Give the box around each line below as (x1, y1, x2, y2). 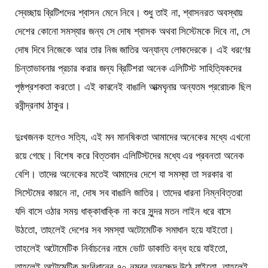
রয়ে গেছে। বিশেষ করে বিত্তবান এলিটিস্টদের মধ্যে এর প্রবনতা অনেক (15, 150, 244, 162)
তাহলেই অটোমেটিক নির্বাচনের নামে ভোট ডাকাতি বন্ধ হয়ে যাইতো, (15, 243, 228, 255)
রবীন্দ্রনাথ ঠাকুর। (15, 100, 70, 112)
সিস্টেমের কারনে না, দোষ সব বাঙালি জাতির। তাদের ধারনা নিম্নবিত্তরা (15, 187, 242, 199)
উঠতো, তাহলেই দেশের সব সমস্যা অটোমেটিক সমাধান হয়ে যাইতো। (15, 224, 234, 236)
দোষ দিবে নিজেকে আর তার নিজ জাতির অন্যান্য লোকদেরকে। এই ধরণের (15, 44, 251, 56)
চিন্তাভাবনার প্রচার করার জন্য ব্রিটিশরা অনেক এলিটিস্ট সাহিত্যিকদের (15, 63, 242, 75)
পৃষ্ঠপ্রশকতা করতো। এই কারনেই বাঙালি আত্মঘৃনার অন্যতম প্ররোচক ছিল (15, 81, 252, 93)
